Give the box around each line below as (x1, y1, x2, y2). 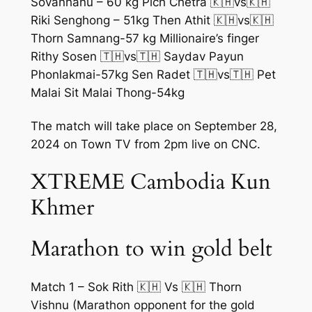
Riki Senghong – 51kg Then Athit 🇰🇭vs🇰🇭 (30, 13, 274, 28)
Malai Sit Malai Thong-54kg (30, 86, 185, 100)
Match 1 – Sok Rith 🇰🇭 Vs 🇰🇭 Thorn (30, 279, 242, 294)
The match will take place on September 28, (30, 119, 277, 134)
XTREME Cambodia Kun (30, 166, 271, 196)
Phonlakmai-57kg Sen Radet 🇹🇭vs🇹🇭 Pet (30, 68, 276, 82)
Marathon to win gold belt (30, 234, 272, 264)
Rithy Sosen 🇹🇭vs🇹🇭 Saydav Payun (30, 49, 244, 64)
